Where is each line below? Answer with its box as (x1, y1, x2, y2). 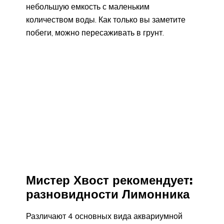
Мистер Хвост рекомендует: (26, 172, 192, 188)
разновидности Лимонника (26, 186, 189, 202)
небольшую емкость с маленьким (26, 1, 149, 11)
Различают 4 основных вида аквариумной (26, 211, 182, 221)
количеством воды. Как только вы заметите (26, 14, 185, 24)
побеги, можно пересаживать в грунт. (26, 27, 164, 37)
